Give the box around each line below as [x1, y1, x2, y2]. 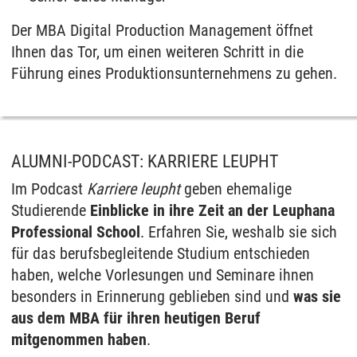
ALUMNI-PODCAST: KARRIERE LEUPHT [11, 151, 278, 171]
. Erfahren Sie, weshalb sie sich [140, 222, 337, 241]
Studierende [11, 201, 90, 220]
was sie [293, 287, 341, 306]
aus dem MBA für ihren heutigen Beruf [11, 308, 261, 328]
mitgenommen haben [11, 330, 147, 349]
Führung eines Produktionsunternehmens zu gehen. [11, 64, 337, 83]
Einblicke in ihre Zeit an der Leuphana [90, 201, 335, 220]
